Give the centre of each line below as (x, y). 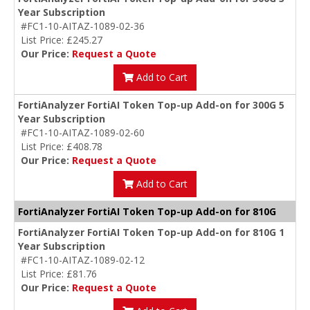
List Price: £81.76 (59, 274)
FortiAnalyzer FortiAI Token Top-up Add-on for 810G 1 (151, 232)
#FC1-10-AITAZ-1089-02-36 (83, 26)
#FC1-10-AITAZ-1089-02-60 (83, 133)
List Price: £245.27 (62, 40)
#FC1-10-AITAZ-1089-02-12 (83, 260)
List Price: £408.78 (62, 147)
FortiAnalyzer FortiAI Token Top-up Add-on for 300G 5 (151, 105)
